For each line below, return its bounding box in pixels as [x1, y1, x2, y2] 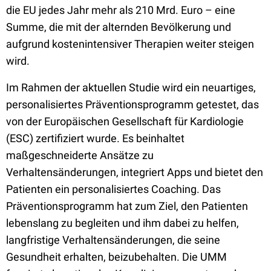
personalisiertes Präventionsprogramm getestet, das [6, 98, 259, 111]
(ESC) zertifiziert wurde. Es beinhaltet [6, 132, 184, 145]
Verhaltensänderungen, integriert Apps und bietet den [6, 166, 263, 178]
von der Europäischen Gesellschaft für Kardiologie [6, 115, 244, 128]
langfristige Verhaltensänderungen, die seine [6, 233, 220, 246]
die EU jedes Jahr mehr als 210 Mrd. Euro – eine [6, 4, 235, 16]
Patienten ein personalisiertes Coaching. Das [6, 183, 221, 195]
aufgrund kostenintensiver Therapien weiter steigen [6, 38, 254, 50]
